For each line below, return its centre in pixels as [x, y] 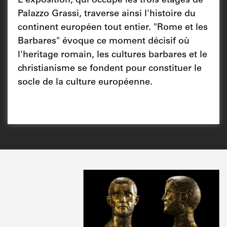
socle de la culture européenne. [85, 83]
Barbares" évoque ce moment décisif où [104, 42]
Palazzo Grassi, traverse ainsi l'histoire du [107, 14]
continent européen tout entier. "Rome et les [113, 28]
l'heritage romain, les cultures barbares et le [112, 55]
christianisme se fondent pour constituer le [110, 69]
